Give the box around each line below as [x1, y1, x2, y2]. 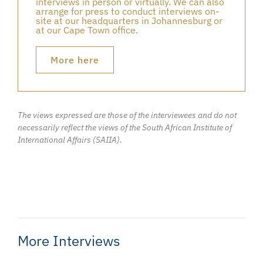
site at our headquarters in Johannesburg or [36, 15, 222, 27]
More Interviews [18, 231, 120, 251]
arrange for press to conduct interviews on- [36, 5, 219, 18]
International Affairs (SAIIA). [18, 134, 122, 146]
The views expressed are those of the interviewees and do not [18, 110, 237, 121]
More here [50, 54, 99, 66]
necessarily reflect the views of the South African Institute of [18, 122, 232, 133]
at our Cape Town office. [36, 24, 138, 36]
